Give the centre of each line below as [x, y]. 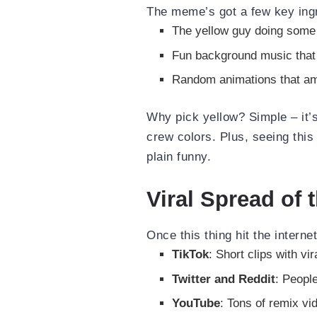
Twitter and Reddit [224, 279]
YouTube [196, 304]
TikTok [191, 255]
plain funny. [179, 156]
